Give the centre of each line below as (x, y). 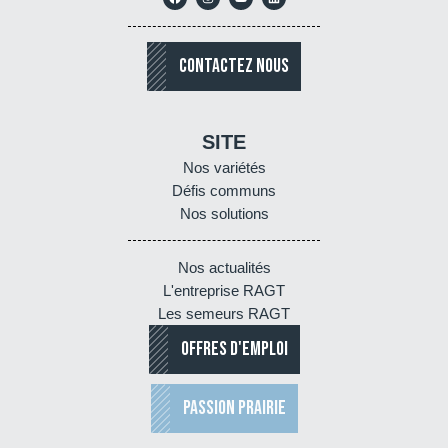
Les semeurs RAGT (224, 313)
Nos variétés (224, 167)
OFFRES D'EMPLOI (234, 348)
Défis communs (224, 190)
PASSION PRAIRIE (234, 407)
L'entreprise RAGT (224, 290)
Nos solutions (224, 213)
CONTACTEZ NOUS (234, 65)
